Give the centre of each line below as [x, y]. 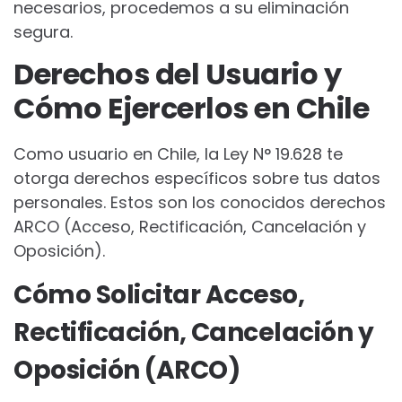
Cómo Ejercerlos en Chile [191, 108]
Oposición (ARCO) [127, 370]
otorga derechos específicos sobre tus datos [197, 178]
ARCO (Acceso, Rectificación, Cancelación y [190, 227]
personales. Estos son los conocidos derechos [200, 202]
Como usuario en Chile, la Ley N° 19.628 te [178, 154]
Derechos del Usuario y [177, 74]
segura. [43, 32]
